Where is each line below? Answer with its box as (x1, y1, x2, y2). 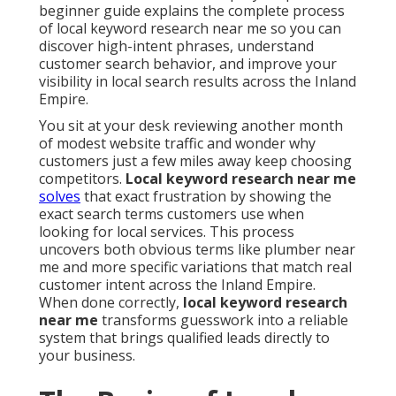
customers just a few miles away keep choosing (39, 151, 352, 171)
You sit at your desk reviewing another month (39, 116, 343, 136)
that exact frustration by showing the (80, 187, 331, 207)
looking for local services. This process (39, 222, 294, 242)
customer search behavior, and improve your (39, 54, 337, 74)
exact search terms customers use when (39, 204, 304, 225)
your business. (39, 346, 135, 366)
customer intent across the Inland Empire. (39, 275, 316, 295)
